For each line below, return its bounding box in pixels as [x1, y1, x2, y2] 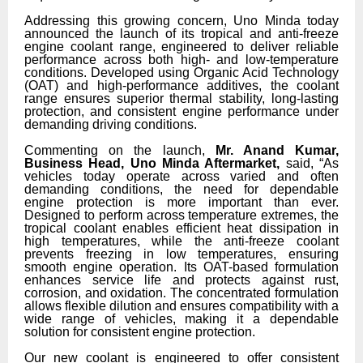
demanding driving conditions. [24, 117, 197, 131]
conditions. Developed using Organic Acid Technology [24, 66, 339, 79]
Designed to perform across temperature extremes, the [24, 207, 339, 222]
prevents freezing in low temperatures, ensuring [24, 246, 339, 261]
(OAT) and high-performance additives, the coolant [24, 79, 339, 92]
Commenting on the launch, [24, 143, 205, 157]
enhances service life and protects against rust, [24, 272, 339, 287]
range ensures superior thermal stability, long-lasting [24, 92, 339, 105]
